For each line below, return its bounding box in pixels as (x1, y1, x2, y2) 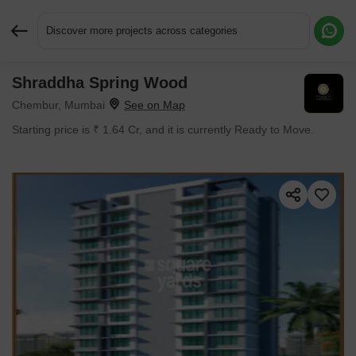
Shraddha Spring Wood (12, 74, 188, 91)
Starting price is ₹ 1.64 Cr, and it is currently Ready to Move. (12, 123, 314, 136)
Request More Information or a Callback (136, 83, 352, 96)
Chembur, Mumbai (12, 99, 105, 111)
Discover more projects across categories (46, 24, 238, 37)
